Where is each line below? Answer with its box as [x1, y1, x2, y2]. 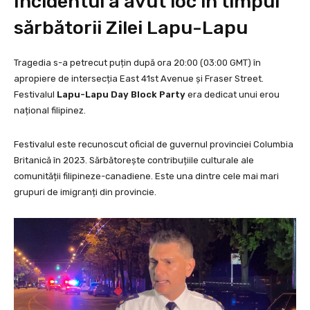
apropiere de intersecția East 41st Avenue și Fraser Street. [14, 73, 264, 84]
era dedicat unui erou [185, 89, 280, 100]
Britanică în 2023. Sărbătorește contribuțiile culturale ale [14, 155, 254, 166]
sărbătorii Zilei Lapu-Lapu [14, 17, 248, 39]
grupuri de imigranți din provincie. [14, 187, 156, 198]
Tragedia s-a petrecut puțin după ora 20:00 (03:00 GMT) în [14, 57, 261, 69]
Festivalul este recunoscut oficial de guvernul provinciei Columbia [14, 139, 293, 150]
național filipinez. [14, 105, 86, 116]
